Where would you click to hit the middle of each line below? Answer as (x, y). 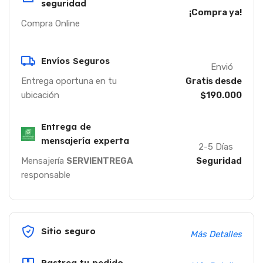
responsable (46, 175)
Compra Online (50, 23)
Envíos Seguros (75, 61)
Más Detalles (216, 234)
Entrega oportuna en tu (69, 81)
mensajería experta (85, 141)
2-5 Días (215, 147)
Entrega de (66, 127)
